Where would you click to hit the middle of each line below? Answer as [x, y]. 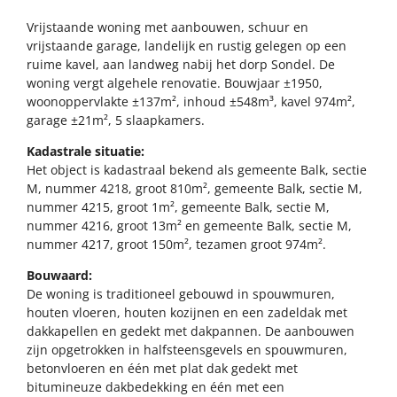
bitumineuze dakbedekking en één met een [156, 386]
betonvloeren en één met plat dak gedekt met [162, 368]
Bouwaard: [59, 275]
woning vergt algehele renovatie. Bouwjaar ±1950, [175, 82]
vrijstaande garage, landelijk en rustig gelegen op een [187, 45]
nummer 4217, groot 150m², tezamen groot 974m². [176, 244]
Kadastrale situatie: [86, 151]
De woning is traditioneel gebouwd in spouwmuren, [181, 293]
